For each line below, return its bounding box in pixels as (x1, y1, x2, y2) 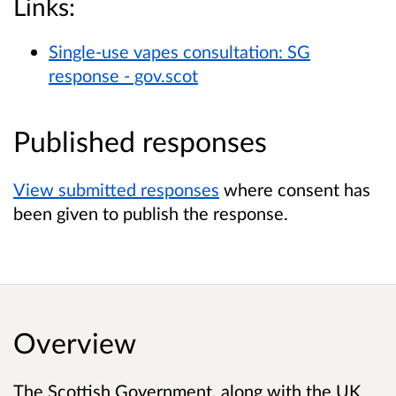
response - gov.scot (49, 64, 198, 86)
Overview (13, 325, 136, 361)
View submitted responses (13, 178, 219, 200)
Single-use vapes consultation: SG (49, 40, 310, 62)
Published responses (13, 123, 267, 158)
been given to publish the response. (13, 202, 288, 224)
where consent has (219, 178, 370, 200)
